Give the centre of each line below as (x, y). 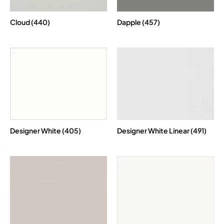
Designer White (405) (45, 131)
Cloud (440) (30, 22)
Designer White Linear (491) (162, 131)
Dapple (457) (138, 22)
